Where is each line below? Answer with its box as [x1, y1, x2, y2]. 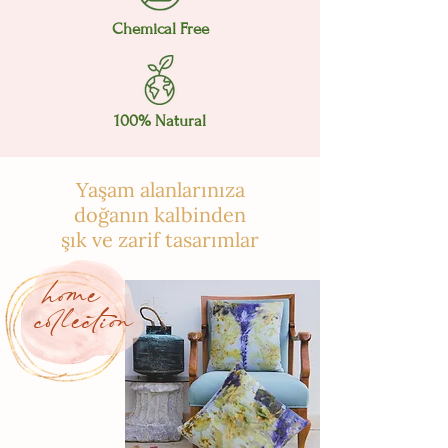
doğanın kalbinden [74, 202, 246, 227]
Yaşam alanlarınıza [75, 177, 245, 202]
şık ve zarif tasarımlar [61, 227, 259, 252]
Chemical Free [111, 19, 209, 39]
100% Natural [114, 111, 206, 131]
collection [36, 298, 133, 350]
